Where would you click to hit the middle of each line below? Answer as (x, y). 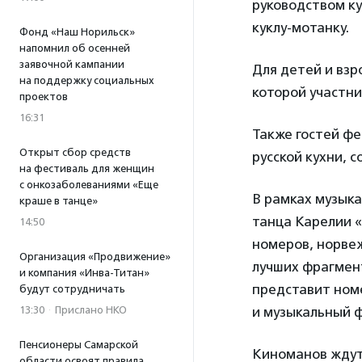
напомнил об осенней (75, 48)
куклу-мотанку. (301, 27)
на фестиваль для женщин (87, 168)
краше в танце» (59, 201)
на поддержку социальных (87, 80)
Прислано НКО (91, 310)
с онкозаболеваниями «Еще (89, 185)
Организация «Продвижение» (95, 257)
